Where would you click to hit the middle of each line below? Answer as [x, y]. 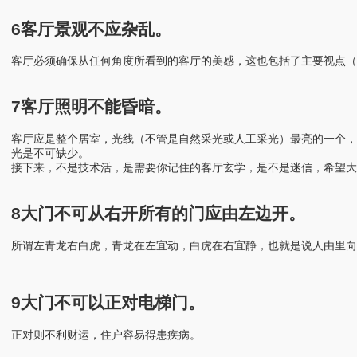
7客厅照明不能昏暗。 [91, 107]
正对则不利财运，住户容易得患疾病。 [106, 334]
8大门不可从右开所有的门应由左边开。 [158, 214]
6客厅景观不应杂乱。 [91, 29]
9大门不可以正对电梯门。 [108, 303]
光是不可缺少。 [50, 153]
